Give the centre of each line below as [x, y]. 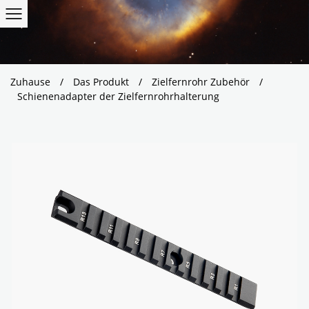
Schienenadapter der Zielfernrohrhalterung [118, 97]
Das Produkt [101, 82]
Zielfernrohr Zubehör [201, 82]
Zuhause [30, 82]
